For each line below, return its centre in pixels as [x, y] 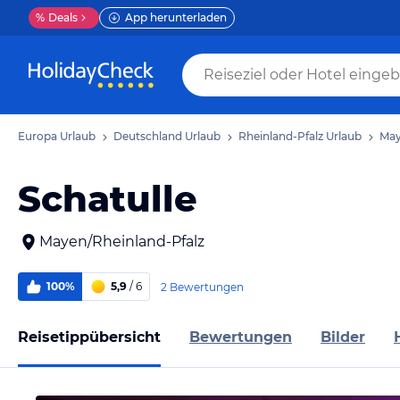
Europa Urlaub [57, 136]
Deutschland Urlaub [167, 136]
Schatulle [108, 199]
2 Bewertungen [202, 287]
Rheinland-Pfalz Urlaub [300, 136]
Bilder [343, 337]
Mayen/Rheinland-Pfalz [122, 242]
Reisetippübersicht [89, 337]
